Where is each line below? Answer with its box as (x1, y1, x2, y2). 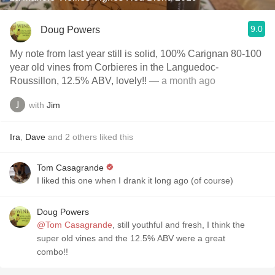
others (72, 132, 97, 142)
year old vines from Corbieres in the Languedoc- (10, 62, 219, 72)
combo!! (37, 247, 68, 257)
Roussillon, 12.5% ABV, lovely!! (10, 76, 147, 86)
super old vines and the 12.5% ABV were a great (37, 233, 225, 243)
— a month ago (147, 76, 215, 86)
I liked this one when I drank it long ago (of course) (37, 176, 233, 185)
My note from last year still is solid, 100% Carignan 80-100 (10, 48, 261, 59)
